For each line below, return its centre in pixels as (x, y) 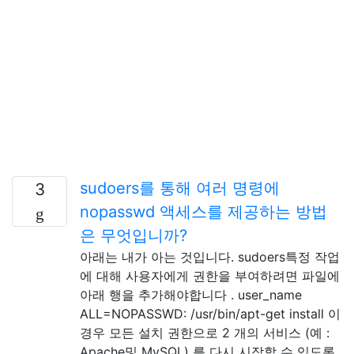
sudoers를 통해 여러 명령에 (180, 188)
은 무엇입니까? (134, 235)
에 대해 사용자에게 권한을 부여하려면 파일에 (210, 275)
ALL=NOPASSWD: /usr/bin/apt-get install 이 (210, 313)
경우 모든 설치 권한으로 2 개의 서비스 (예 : (205, 332)
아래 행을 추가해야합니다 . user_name (191, 294)
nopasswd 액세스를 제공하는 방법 (203, 211)
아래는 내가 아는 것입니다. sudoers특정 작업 (210, 256)
